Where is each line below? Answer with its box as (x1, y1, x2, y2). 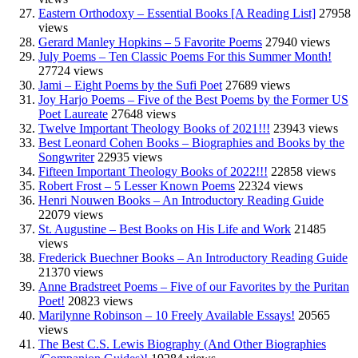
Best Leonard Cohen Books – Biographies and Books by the (38, 135, 344, 149)
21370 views (38, 265, 103, 279)
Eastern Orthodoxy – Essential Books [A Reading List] (38, 6, 316, 20)
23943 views (273, 121, 338, 135)
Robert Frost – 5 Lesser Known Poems (38, 178, 235, 193)
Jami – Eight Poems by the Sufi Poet (38, 78, 222, 92)
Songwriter (38, 149, 94, 164)
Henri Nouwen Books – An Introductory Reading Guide (38, 193, 324, 207)
